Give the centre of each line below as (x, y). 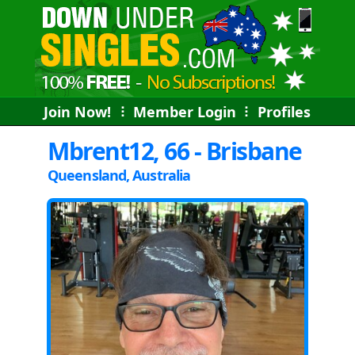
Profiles (284, 112)
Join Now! (77, 112)
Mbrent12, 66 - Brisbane (175, 151)
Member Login (185, 112)
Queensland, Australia (119, 175)
